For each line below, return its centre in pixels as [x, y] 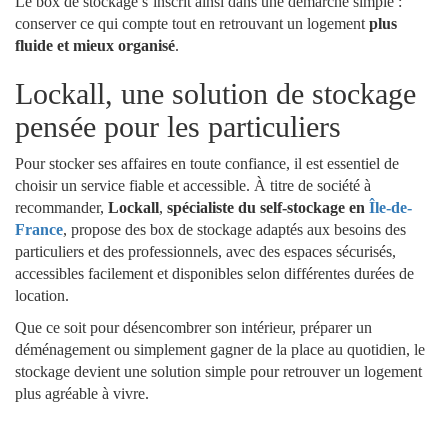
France [39, 229]
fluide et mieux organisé [95, 45]
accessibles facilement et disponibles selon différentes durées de [214, 273]
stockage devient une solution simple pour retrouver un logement [218, 371]
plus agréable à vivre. [82, 393]
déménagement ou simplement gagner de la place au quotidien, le [220, 349]
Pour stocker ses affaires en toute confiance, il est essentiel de [207, 163]
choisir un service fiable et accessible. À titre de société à [193, 185]
